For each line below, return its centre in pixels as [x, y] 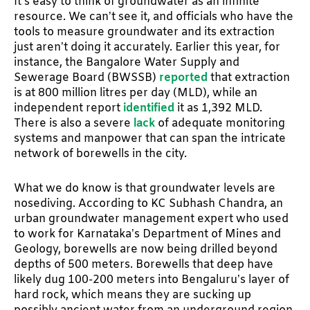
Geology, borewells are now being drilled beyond [146, 249]
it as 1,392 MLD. [218, 108]
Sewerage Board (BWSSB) [86, 77]
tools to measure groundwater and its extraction [144, 32]
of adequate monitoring [220, 123]
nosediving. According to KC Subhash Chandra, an [148, 203]
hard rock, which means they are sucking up [133, 295]
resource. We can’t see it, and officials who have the [154, 17]
